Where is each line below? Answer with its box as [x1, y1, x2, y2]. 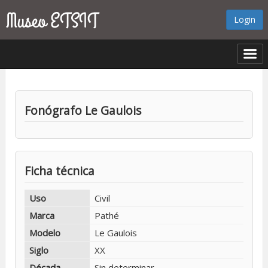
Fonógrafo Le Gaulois [25, 102, 141, 118]
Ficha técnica [25, 163, 95, 179]
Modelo [29, 227, 60, 239]
